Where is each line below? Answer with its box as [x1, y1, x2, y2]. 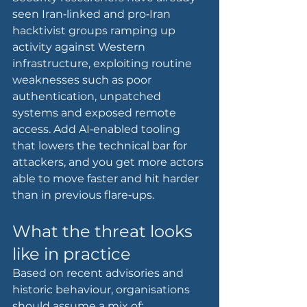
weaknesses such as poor [12, 73, 154, 87]
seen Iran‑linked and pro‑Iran [12, 8, 173, 21]
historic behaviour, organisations [12, 283, 193, 297]
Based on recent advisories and [12, 267, 186, 280]
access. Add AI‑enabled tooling [12, 123, 183, 136]
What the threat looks [12, 221, 197, 242]
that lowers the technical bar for [12, 139, 190, 153]
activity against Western [12, 40, 148, 54]
